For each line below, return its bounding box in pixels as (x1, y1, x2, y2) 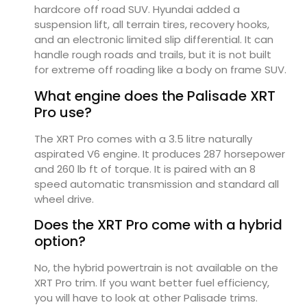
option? (34, 232, 86, 251)
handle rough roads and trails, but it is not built (34, 47, 271, 62)
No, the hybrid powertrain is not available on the (34, 260, 278, 275)
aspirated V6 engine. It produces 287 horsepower (34, 146, 285, 161)
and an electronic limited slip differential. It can (34, 32, 273, 47)
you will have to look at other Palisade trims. (34, 291, 258, 306)
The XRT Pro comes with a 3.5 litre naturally (34, 131, 252, 146)
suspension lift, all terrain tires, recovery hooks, (34, 17, 269, 32)
